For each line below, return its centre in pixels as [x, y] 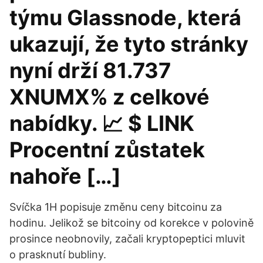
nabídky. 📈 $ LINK [102, 123]
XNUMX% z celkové [109, 97]
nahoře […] [65, 176]
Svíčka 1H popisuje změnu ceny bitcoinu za [116, 207]
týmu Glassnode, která [125, 18]
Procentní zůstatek [107, 150]
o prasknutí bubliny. [58, 254]
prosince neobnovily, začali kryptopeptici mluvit [127, 239]
